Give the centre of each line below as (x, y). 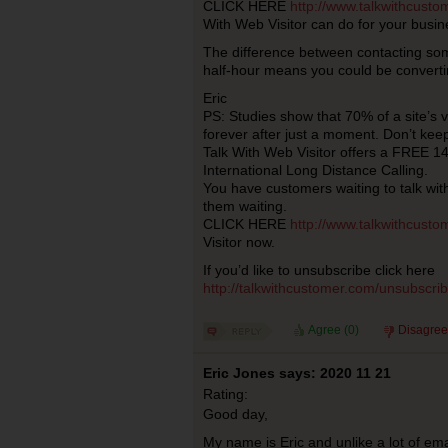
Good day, (235, 414)
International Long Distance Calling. (315, 170)
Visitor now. (238, 242)
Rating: (225, 394)
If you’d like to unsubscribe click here (318, 270)
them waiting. (244, 206)
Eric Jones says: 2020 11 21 (296, 373)
